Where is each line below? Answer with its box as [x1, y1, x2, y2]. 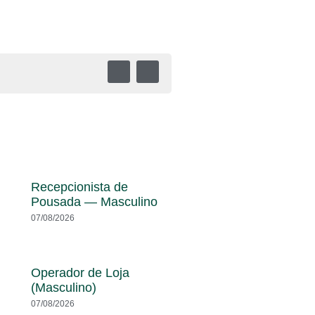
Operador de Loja [31, 265, 130, 280]
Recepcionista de [31, 180, 129, 194]
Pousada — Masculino [31, 195, 158, 209]
